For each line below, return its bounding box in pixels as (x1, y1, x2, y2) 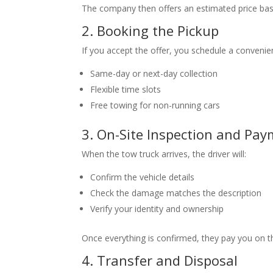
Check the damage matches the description (90, 187, 262, 199)
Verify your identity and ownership (90, 203, 224, 215)
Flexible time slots (90, 83, 161, 96)
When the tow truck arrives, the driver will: (82, 148, 247, 160)
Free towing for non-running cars (90, 99, 221, 112)
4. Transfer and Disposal (82, 251, 238, 270)
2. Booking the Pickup (82, 21, 219, 40)
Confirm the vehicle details (90, 171, 195, 183)
